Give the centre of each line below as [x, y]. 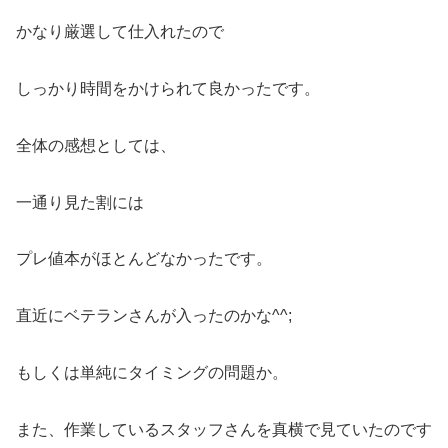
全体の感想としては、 [96, 145]
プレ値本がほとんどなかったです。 [144, 259]
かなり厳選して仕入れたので [120, 32]
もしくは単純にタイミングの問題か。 [152, 372]
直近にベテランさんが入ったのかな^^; [154, 316]
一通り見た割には [80, 202]
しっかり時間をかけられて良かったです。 [168, 88]
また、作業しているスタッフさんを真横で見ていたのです [224, 429]
